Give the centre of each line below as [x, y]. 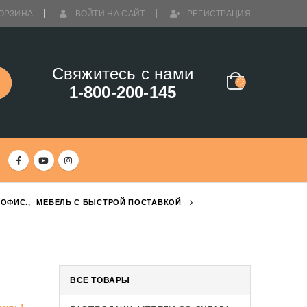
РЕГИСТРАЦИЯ [219, 14]
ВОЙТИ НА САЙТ [110, 14]
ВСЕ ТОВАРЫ [100, 280]
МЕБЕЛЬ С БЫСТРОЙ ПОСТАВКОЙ [109, 202]
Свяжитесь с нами [122, 73]
